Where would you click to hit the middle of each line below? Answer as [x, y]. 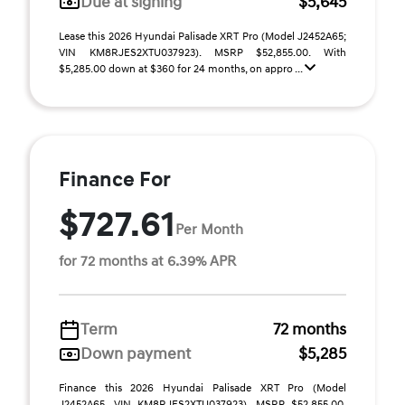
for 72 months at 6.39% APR [147, 261]
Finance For [115, 180]
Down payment [136, 354]
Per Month [209, 229]
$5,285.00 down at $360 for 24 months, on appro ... [182, 69]
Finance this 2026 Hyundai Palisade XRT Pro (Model [202, 388]
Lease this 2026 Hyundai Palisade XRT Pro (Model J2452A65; [202, 37]
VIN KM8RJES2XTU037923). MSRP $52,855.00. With [202, 53]
